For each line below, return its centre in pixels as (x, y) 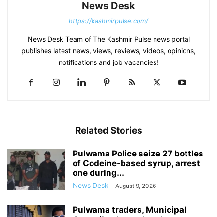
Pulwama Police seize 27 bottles (138, 154)
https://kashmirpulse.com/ (108, 21)
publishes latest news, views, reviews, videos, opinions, (108, 51)
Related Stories (108, 131)
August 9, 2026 (136, 186)
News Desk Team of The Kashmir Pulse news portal (108, 39)
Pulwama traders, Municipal (130, 210)
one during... (98, 173)
